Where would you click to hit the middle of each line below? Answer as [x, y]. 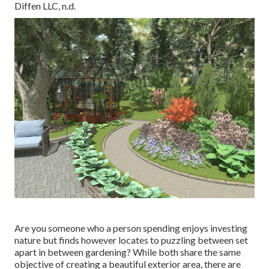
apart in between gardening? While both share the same [128, 252]
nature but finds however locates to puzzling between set [131, 240]
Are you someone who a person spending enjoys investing [131, 228]
